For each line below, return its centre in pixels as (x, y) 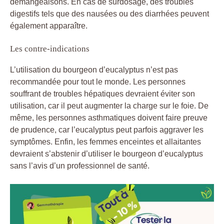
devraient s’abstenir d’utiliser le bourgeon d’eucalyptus (106, 153)
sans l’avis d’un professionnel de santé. (80, 165)
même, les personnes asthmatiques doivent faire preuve (109, 117)
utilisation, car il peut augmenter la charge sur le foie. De (109, 105)
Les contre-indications (50, 48)
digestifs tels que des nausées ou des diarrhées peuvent (109, 13)
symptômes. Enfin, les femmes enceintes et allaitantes (105, 141)
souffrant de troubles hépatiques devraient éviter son (102, 93)
